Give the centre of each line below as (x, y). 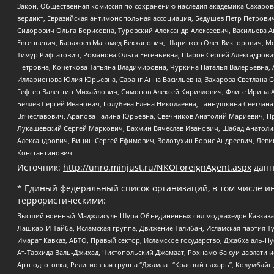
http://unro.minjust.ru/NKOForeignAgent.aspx (157, 167)
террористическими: (61, 200)
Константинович (45, 152)
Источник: (40, 167)
